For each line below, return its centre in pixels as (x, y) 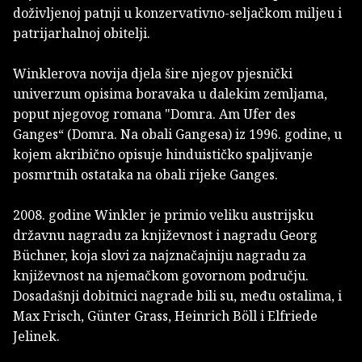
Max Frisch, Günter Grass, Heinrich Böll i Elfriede (165, 316)
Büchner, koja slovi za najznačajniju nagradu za (160, 256)
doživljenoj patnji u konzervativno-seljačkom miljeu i (177, 13)
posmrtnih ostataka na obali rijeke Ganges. (145, 175)
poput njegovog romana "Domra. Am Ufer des (154, 114)
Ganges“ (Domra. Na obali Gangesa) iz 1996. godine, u (177, 135)
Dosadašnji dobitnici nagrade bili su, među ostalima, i (177, 296)
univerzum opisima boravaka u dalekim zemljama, (170, 94)
